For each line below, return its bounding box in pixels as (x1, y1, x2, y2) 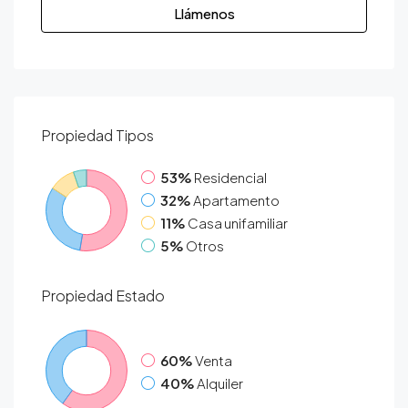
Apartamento (193, 191, 280, 209)
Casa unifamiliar (188, 214, 288, 231)
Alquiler (197, 374, 243, 392)
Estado (116, 286, 165, 305)
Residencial (194, 168, 267, 186)
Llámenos (173, 5, 235, 22)
